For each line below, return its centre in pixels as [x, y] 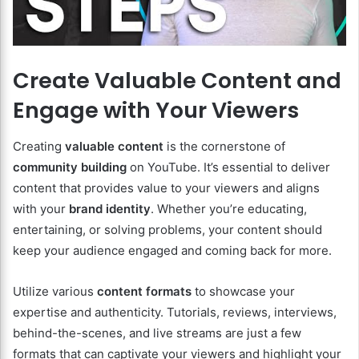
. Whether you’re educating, [229, 208]
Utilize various [55, 291]
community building [70, 167]
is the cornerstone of [224, 146]
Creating [39, 146]
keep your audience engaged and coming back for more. [172, 250]
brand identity [110, 208]
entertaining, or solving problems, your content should [167, 229]
